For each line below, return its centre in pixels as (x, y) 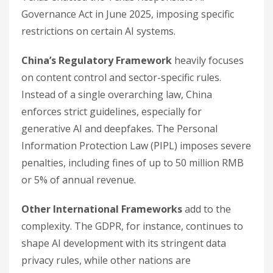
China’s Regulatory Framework (97, 60)
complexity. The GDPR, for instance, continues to (132, 226)
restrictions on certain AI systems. (98, 31)
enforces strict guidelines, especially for (112, 111)
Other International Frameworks (102, 209)
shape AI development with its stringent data (124, 243)
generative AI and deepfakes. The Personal (119, 128)
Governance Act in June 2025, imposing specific (128, 14)
